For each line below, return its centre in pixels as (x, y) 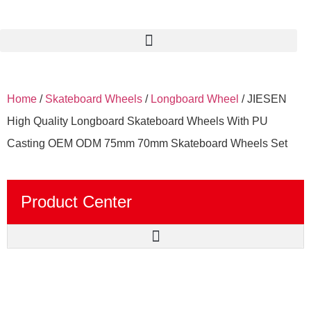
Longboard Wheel (195, 99)
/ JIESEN (263, 99)
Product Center (76, 202)
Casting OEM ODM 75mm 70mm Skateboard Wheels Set (147, 143)
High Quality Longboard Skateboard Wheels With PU (137, 121)
